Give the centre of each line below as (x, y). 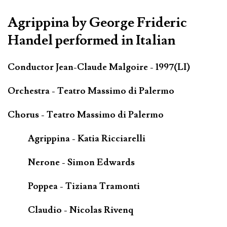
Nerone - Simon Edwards (81, 162)
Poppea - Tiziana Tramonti (84, 186)
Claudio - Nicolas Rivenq (81, 210)
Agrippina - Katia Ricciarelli (87, 138)
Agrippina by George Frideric (97, 23)
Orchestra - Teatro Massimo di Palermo (91, 91)
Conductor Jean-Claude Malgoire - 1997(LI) (99, 67)
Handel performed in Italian (91, 41)
